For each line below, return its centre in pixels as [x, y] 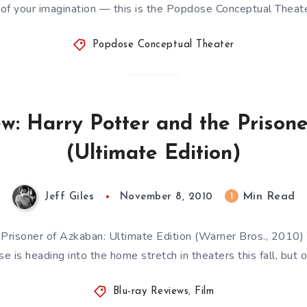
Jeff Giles [69, 197]
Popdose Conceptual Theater [163, 45]
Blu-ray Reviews [150, 292]
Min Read [267, 197]
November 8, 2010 [166, 197]
